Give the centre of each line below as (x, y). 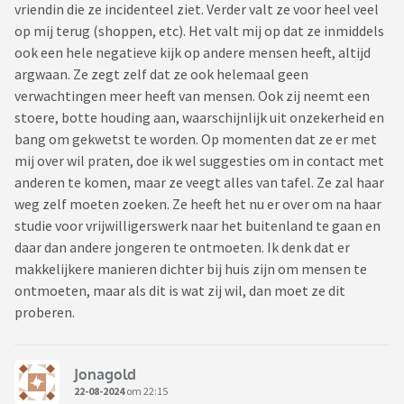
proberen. (46, 312)
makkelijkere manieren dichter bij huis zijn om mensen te (191, 269)
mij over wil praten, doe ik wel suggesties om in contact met (199, 161)
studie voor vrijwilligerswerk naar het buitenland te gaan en (197, 226)
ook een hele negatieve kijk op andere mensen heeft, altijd (193, 53)
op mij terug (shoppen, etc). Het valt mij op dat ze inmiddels (199, 31)
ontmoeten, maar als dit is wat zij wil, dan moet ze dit (180, 291)
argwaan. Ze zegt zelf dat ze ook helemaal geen (161, 74)
